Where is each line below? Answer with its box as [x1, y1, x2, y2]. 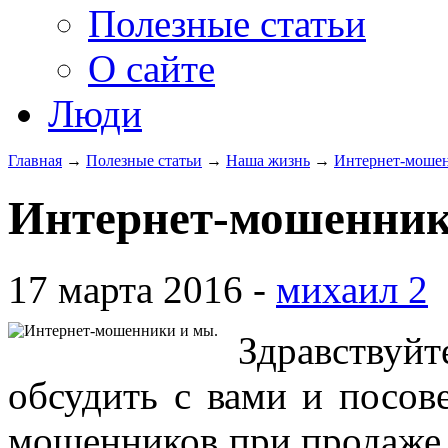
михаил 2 [276, 267, 428, 311]
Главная [8, 152, 62, 169]
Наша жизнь [226, 152, 310, 169]
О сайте [88, 47, 215, 90]
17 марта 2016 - [8, 267, 276, 311]
